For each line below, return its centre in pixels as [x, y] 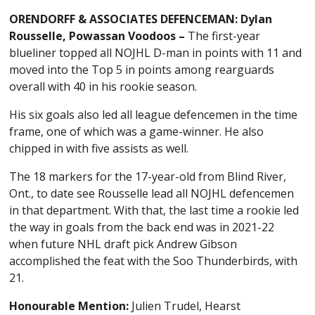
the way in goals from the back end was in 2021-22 [142, 227]
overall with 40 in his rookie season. [103, 86]
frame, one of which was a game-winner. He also [137, 131]
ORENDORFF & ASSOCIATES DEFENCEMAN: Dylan [141, 19]
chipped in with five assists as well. [99, 148]
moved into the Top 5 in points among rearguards [142, 69]
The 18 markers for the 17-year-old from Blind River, [148, 176]
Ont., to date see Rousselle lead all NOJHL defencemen [152, 193]
